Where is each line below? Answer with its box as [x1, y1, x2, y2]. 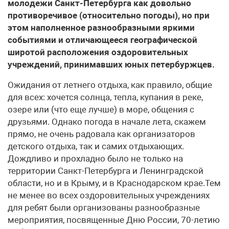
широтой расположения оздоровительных [8, 47, 188, 57]
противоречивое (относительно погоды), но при [8, 10, 210, 20]
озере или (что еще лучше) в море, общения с [8, 104, 194, 114]
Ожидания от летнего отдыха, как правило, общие [8, 80, 212, 90]
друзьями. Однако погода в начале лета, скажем [8, 117, 206, 127]
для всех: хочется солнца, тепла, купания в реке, [8, 92, 203, 102]
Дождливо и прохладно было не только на [8, 153, 183, 164]
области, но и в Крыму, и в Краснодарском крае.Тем [8, 178, 221, 188]
